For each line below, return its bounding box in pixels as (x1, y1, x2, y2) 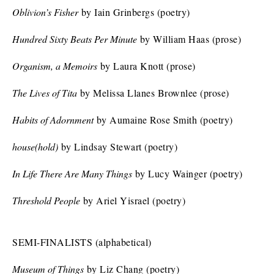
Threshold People (12, 194, 80, 207)
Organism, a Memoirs (12, 59, 97, 72)
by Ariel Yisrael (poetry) (80, 194, 185, 207)
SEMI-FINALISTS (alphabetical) (12, 235, 152, 248)
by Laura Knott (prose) (97, 59, 196, 72)
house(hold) (12, 140, 58, 153)
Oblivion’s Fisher (12, 6, 78, 18)
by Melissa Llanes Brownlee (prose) (77, 86, 229, 99)
